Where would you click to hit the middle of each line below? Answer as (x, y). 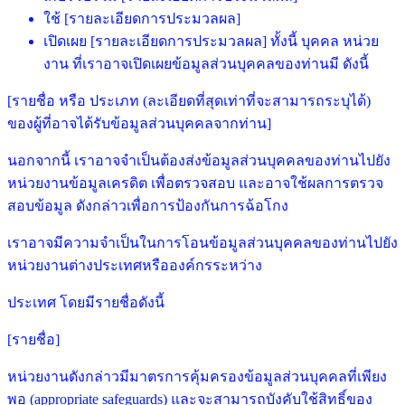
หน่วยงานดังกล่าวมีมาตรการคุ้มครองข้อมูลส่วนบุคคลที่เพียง (197, 376)
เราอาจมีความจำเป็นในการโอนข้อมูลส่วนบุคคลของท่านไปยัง (202, 242)
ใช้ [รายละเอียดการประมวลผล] (142, 18)
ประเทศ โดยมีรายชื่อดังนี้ (86, 302)
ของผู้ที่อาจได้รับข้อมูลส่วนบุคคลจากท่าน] (141, 123)
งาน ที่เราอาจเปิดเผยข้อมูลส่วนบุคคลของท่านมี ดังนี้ (206, 63)
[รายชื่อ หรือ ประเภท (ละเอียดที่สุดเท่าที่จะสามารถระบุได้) (189, 100)
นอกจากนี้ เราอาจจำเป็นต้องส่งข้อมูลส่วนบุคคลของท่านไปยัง (199, 160)
